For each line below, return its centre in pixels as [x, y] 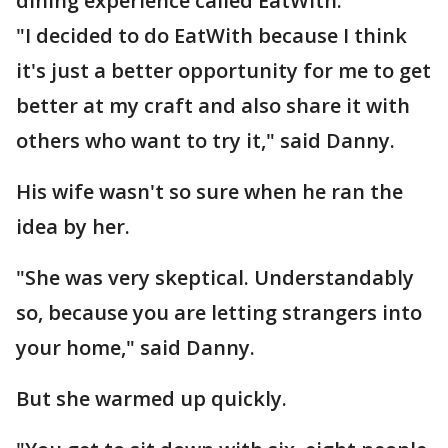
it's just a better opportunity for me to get [223, 70]
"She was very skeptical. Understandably [215, 277]
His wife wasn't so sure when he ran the [209, 191]
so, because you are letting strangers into [219, 312]
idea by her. [73, 226]
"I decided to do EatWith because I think [211, 35]
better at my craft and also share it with [213, 105]
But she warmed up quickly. [151, 398]
